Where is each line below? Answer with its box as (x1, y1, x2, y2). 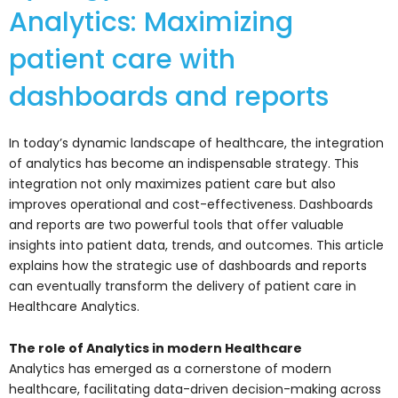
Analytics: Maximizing (9, 3, 293, 41)
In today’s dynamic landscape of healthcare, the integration (9, 133, 384, 152)
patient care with (9, 40, 235, 78)
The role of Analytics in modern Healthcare (9, 339, 302, 358)
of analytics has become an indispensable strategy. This (9, 154, 359, 172)
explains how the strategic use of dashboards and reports (9, 256, 367, 275)
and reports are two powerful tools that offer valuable (9, 215, 344, 234)
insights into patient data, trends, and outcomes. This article (9, 235, 384, 254)
